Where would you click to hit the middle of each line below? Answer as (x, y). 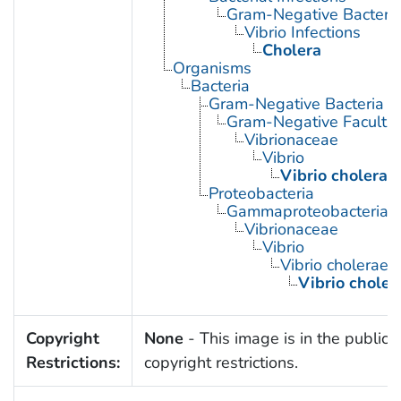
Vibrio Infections (302, 32)
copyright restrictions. (221, 362)
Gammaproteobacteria (307, 211)
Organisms (212, 68)
